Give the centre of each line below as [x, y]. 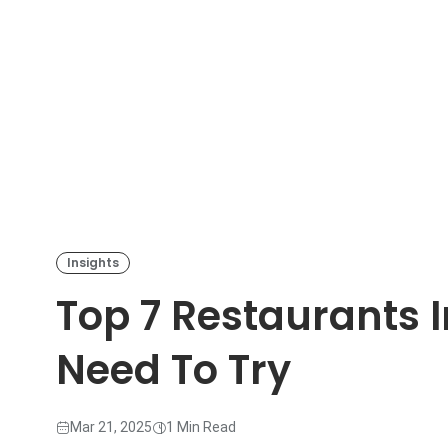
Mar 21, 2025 [111, 427]
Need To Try [173, 370]
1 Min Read [201, 427]
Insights [93, 263]
